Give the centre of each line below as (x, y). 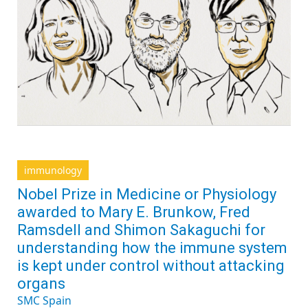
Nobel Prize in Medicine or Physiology (147, 194)
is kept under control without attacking (151, 266)
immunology (53, 170)
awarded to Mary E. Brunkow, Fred (134, 212)
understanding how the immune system (152, 248)
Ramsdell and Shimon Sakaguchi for (141, 230)
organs (41, 284)
